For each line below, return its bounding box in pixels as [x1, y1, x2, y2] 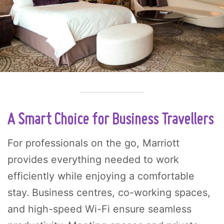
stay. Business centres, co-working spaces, [7, 186, 210, 198]
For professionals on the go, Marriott [7, 136, 179, 149]
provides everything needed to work [7, 153, 179, 165]
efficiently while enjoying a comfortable [7, 169, 194, 182]
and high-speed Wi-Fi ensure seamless [7, 202, 191, 215]
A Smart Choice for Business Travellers [7, 111, 213, 128]
